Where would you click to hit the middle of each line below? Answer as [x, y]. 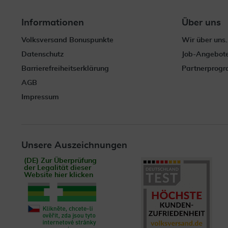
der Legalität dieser [58, 168]
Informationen [53, 23]
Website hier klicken [59, 175]
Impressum [40, 97]
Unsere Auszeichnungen [74, 146]
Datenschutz [42, 54]
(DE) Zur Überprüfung [60, 161]
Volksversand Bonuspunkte [67, 40]
